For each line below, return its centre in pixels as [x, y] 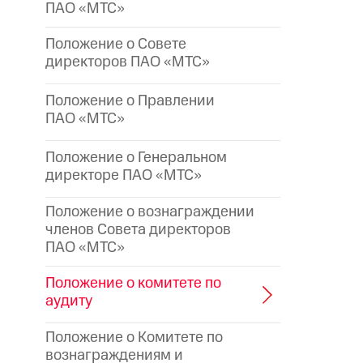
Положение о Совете [116, 44]
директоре [84, 175]
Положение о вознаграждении [150, 211]
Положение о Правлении [130, 100]
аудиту [69, 301]
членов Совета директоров [138, 229]
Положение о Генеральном [136, 157]
